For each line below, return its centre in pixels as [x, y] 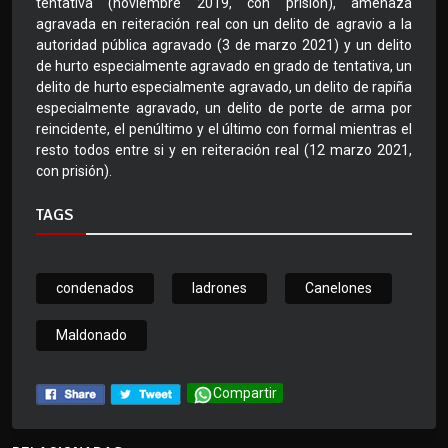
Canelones [338, 288]
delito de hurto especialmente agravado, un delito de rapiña [224, 87]
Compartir [245, 393]
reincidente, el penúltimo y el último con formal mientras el [224, 129]
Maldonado [91, 335]
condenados [95, 288]
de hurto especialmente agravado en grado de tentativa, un [224, 66]
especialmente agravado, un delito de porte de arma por [224, 108]
